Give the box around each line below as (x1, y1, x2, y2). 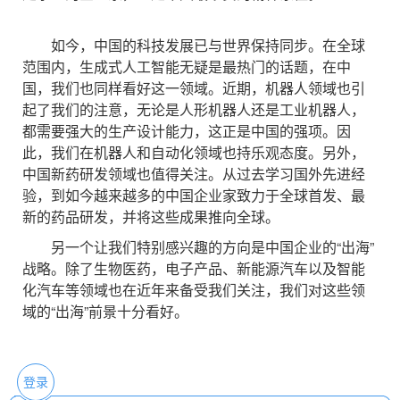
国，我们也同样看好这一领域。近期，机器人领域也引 (22, 78, 365, 98)
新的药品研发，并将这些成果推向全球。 (22, 206, 279, 227)
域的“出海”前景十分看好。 (22, 301, 188, 321)
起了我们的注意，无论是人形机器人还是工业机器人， (22, 99, 365, 120)
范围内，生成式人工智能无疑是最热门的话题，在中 (22, 56, 351, 77)
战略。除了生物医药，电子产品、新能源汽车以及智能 (22, 258, 365, 279)
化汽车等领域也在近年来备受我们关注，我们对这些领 (22, 279, 365, 300)
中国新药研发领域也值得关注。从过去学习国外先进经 (22, 163, 365, 184)
